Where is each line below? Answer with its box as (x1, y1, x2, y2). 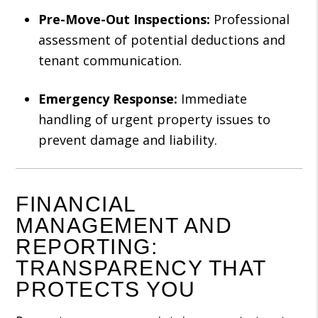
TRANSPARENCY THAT (16, 256, 266, 280)
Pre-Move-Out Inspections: (38, 11, 211, 28)
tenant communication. (38, 52, 182, 69)
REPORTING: (16, 235, 158, 258)
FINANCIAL (16, 192, 136, 216)
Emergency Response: (38, 90, 178, 107)
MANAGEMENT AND (16, 214, 233, 237)
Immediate (177, 90, 248, 107)
